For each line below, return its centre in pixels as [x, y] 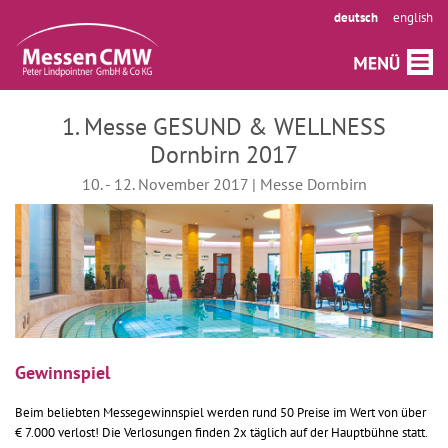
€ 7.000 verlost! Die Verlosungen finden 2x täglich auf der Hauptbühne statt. [221, 433]
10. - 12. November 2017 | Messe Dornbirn [224, 184]
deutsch [356, 17]
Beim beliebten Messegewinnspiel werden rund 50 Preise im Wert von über [220, 413]
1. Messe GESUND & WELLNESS [224, 126]
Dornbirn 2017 [224, 154]
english [413, 17]
